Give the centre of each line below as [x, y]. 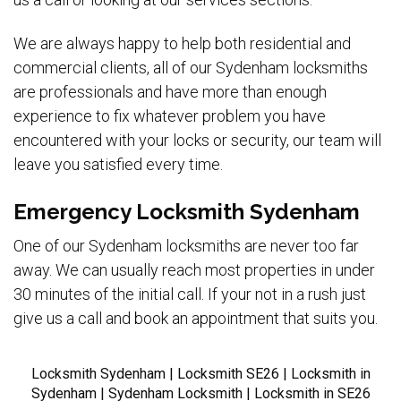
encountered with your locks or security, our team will [197, 141]
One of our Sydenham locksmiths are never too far [186, 245]
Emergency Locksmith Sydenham [187, 211]
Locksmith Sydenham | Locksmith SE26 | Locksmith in [200, 374]
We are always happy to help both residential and [182, 44]
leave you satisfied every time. [118, 165]
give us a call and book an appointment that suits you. [196, 318]
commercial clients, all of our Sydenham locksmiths [191, 68]
